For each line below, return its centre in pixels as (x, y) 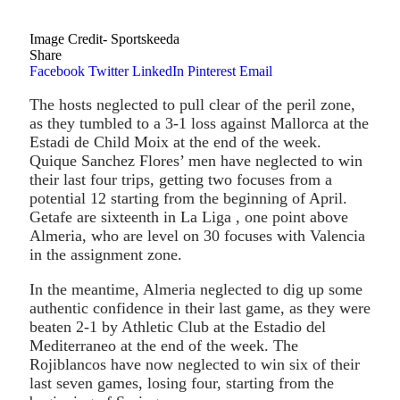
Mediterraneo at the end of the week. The (164, 345)
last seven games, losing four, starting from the (182, 383)
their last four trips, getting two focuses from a (181, 179)
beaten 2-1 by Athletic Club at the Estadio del (178, 326)
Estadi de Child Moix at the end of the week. (175, 142)
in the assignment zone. (106, 254)
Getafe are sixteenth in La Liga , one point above (189, 217)
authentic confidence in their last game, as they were (200, 308)
